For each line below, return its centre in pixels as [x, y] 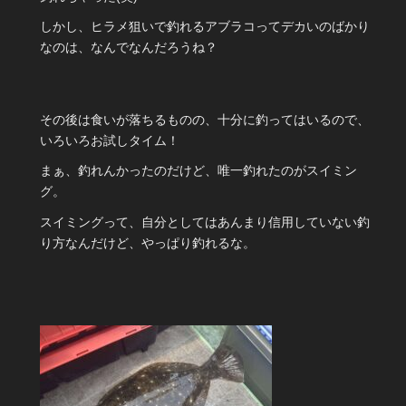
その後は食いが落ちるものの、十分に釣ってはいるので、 [205, 119]
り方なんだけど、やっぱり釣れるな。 [148, 242]
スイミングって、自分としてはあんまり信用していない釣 [205, 222]
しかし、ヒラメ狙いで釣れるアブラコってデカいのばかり [205, 27]
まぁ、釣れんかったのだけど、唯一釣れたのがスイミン [198, 171]
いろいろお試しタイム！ [110, 140]
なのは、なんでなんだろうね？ [129, 48]
